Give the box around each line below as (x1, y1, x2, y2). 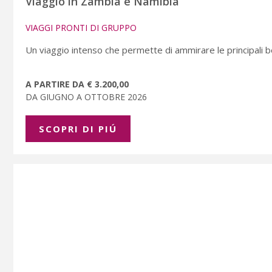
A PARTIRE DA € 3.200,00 (25, 78, 129, 90)
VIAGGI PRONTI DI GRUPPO (25, 22, 137, 34)
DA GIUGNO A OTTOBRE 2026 (25, 91, 152, 103)
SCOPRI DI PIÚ (39, 123, 117, 135)
